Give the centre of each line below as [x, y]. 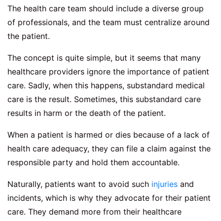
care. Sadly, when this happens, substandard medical [106, 86]
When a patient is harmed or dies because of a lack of [109, 135]
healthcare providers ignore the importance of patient [108, 72]
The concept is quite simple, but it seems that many [104, 58]
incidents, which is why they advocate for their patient [109, 198]
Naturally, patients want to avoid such [79, 184]
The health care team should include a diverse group [106, 9]
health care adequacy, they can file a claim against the [109, 149]
